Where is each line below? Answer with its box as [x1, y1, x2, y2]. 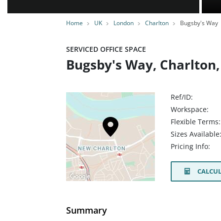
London [113, 19, 134, 27]
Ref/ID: [171, 92, 193, 102]
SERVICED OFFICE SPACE [66, 44, 146, 54]
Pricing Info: [171, 142, 210, 151]
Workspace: [171, 105, 209, 114]
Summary [66, 204, 107, 216]
